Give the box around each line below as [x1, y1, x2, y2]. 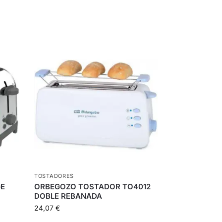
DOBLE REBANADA [34, 191, 103, 201]
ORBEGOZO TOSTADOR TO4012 [34, 182, 151, 192]
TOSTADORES [34, 172, 74, 180]
